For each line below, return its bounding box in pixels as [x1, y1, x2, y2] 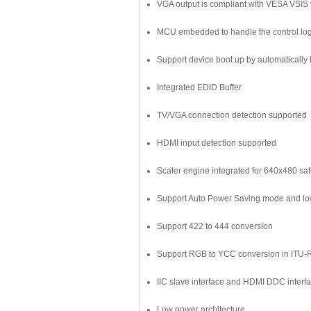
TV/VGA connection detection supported [157, 110, 307, 120]
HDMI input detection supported [157, 138, 276, 148]
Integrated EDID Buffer [157, 83, 242, 92]
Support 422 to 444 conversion [157, 221, 273, 231]
